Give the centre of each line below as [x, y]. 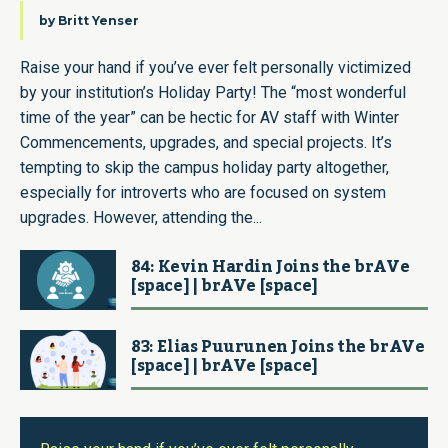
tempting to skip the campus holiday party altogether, [204, 168]
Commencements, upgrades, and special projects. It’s [206, 143]
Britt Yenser [98, 21]
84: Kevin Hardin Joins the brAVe [270, 267]
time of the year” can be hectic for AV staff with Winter [209, 118]
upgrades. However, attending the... [141, 218]
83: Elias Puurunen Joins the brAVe [278, 347]
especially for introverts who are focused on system [203, 193]
